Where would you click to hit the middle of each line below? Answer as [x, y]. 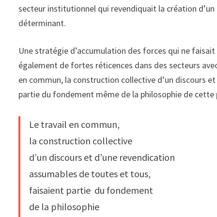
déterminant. [42, 23]
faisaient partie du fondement [91, 190]
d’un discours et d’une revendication [102, 157]
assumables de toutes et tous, [90, 174]
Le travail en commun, [75, 124]
